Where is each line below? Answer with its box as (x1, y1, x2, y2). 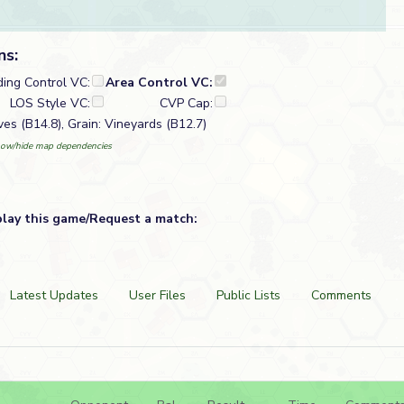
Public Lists (216, 287, 280, 304)
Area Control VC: (106, 74, 213, 91)
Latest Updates (10, 287, 98, 304)
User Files (129, 287, 186, 304)
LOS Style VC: (10, 95, 90, 112)
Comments (311, 287, 372, 304)
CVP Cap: (160, 95, 213, 112)
